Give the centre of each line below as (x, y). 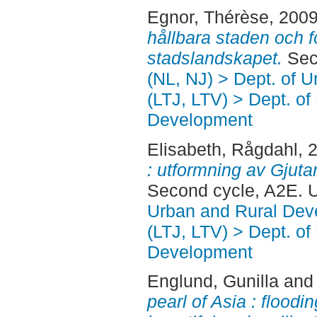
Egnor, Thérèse (208, 17)
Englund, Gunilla (213, 281)
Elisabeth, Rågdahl (222, 149)
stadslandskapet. (214, 58)
